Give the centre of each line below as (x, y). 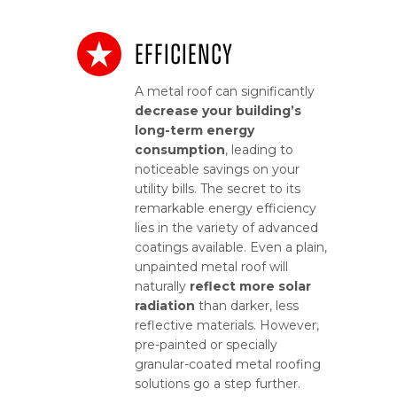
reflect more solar (250, 287)
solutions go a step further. (218, 384)
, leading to (259, 150)
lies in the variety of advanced (226, 228)
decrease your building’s (218, 111)
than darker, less (247, 306)
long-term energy (195, 131)
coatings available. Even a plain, (231, 248)
